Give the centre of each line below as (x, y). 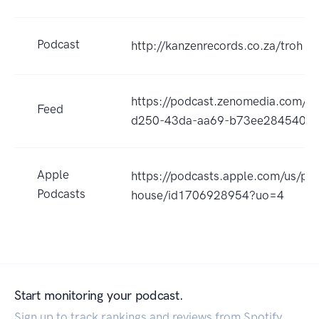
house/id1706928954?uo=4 (208, 195)
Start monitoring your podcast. (99, 296)
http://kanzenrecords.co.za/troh (217, 46)
